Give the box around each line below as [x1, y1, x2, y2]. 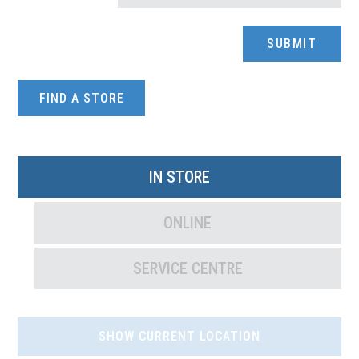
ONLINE [163, 212, 212, 232]
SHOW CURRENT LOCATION [99, 328, 260, 344]
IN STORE [149, 167, 210, 187]
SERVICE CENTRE [132, 258, 243, 278]
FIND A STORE [38, 91, 124, 106]
